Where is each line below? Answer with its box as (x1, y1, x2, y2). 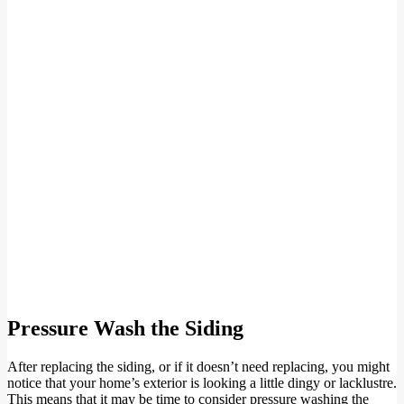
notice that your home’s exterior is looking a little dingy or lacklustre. (7, 374, 397, 390)
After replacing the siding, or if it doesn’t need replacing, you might (7, 358, 390, 374)
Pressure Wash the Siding (7, 317, 243, 341)
